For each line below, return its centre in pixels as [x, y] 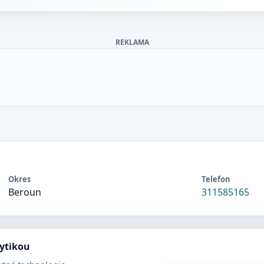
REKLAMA [132, 42]
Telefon [216, 179]
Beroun [24, 192]
